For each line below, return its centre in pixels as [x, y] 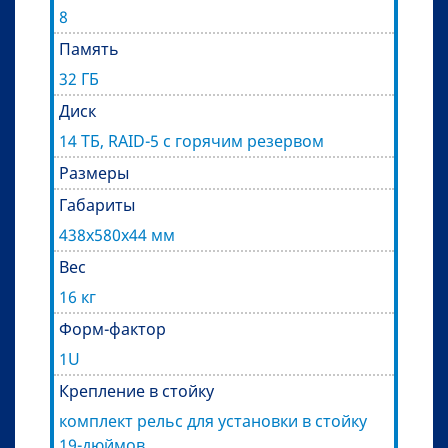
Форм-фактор [112, 329]
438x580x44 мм [117, 235]
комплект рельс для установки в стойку [213, 421]
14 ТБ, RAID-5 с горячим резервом [191, 141]
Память [89, 49]
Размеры [94, 173]
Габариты [97, 205]
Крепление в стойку [136, 391]
